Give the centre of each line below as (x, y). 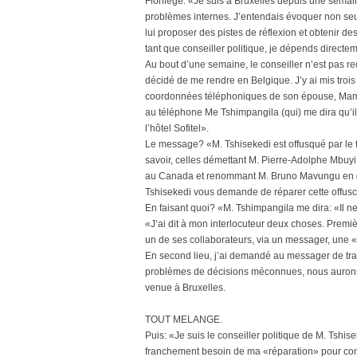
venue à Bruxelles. (185, 288)
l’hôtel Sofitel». (177, 128)
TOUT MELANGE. (184, 320)
